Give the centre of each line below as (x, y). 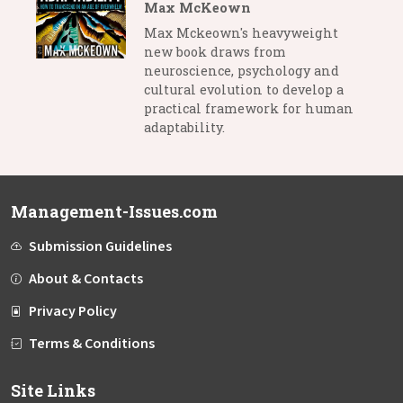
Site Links (53, 390)
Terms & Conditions (92, 343)
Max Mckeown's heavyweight (241, 32)
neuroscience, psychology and (242, 70)
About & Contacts (86, 278)
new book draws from (215, 51)
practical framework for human (249, 108)
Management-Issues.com (114, 211)
